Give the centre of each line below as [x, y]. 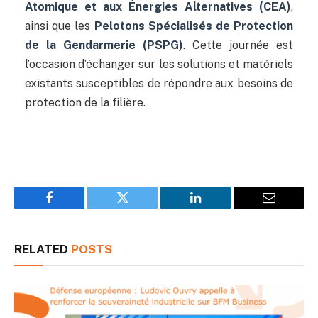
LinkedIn [218, 208]
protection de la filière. [85, 102]
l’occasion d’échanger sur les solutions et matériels [159, 64]
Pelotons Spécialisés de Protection [193, 26]
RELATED [43, 249]
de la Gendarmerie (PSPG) [104, 45]
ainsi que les [60, 26]
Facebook [73, 208]
